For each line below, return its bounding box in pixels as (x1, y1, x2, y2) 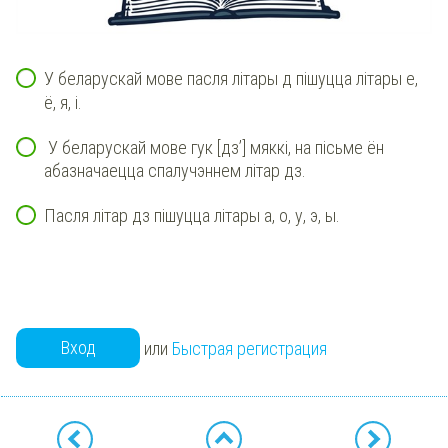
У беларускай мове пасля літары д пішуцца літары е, (44, 68, 418, 90)
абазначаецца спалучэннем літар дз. (44, 160, 306, 182)
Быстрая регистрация (172, 337, 327, 359)
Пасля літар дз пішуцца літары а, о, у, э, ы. (44, 205, 340, 227)
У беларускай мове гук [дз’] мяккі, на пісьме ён (44, 136, 384, 158)
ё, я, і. (44, 91, 82, 113)
